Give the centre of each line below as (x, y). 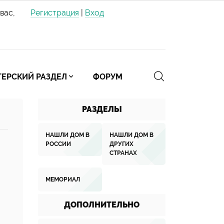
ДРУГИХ (121, 144)
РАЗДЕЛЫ (102, 109)
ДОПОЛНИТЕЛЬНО (102, 205)
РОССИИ (58, 144)
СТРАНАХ (123, 153)
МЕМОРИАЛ (63, 179)
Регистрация (55, 13)
